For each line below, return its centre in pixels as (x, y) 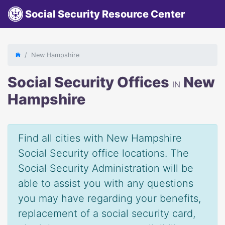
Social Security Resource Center (104, 14)
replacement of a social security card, (107, 213)
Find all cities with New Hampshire (100, 138)
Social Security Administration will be (106, 168)
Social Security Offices (90, 82)
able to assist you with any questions (106, 183)
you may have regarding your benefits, (109, 198)
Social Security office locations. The (103, 153)
